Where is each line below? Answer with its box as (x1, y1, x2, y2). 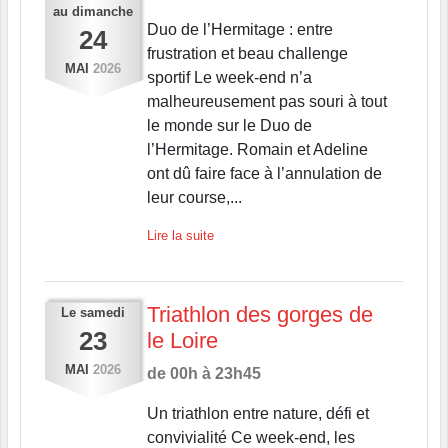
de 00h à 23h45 (146, 364, 261, 382)
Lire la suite (146, 227, 214, 243)
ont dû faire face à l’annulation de (146, 164, 382, 182)
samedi (79, 304, 125, 320)
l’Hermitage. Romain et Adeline (146, 140, 368, 158)
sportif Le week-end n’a (146, 68, 312, 86)
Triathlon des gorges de (146, 301, 373, 327)
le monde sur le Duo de (146, 116, 312, 134)
